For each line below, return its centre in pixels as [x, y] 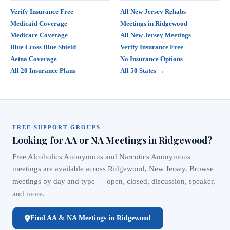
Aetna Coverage [34, 59]
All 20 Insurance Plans [43, 70]
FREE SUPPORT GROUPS [56, 127]
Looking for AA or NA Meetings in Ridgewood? [112, 140]
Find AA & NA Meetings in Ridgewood [91, 218]
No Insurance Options [151, 59]
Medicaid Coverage [39, 23]
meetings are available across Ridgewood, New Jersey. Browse [113, 169]
